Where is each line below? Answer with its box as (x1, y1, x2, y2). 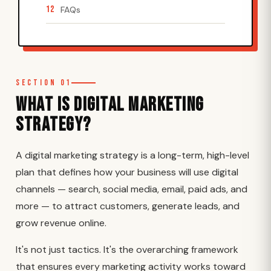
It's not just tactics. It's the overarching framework (16, 243, 238, 256)
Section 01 (16, 78, 71, 88)
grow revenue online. (16, 217, 106, 229)
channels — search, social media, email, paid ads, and (16, 183, 247, 195)
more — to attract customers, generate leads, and (16, 200, 240, 212)
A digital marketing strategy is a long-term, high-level (16, 149, 249, 162)
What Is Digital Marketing (16, 93, 204, 117)
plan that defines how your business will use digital (16, 166, 238, 178)
